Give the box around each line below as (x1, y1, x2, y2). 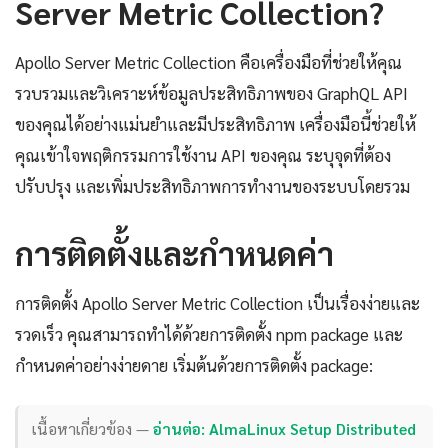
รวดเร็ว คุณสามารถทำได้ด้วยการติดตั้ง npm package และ (15, 322, 403, 345)
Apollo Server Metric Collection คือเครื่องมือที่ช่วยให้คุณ (15, 50, 402, 73)
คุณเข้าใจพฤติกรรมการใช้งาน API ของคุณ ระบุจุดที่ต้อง (15, 143, 391, 166)
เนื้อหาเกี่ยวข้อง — (32, 418, 154, 440)
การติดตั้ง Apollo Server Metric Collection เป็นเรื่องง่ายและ (15, 291, 420, 314)
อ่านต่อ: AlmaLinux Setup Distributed (153, 418, 417, 440)
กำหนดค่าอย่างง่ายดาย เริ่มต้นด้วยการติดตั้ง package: (15, 353, 373, 376)
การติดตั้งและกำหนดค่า (15, 231, 334, 273)
